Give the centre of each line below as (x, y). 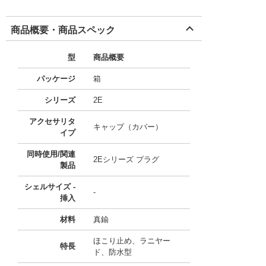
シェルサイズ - (50, 187)
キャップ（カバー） (128, 127)
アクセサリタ (52, 121)
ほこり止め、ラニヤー (132, 241)
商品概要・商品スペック (63, 30)
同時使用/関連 (51, 154)
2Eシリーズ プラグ (126, 159)
